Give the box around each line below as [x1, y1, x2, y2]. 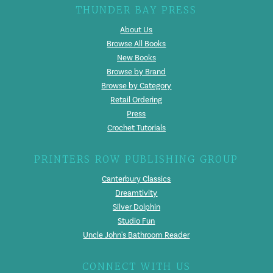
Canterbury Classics [102, 174, 171, 185]
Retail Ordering [110, 95, 163, 105]
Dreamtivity [115, 188, 158, 199]
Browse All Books [107, 39, 166, 49]
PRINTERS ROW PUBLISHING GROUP [34, 154, 239, 166]
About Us [120, 25, 153, 35]
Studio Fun [118, 216, 155, 227]
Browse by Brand [107, 67, 166, 77]
